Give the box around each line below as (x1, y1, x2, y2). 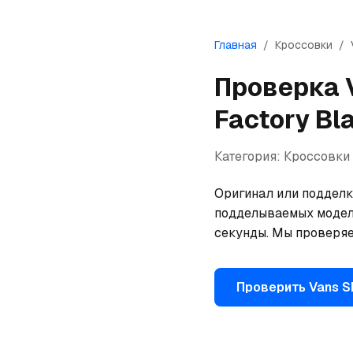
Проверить (236, 279, 309, 295)
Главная (214, 38, 257, 52)
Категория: (214, 148, 284, 165)
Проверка (214, 71, 345, 103)
